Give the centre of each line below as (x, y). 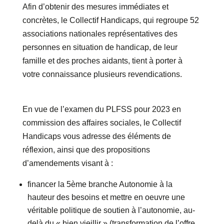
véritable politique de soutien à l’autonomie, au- (111, 210)
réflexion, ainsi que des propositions (86, 150)
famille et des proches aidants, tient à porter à (102, 61)
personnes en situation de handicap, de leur (100, 47)
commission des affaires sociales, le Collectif (101, 123)
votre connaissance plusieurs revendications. (102, 74)
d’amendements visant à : (67, 163)
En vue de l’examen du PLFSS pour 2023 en (101, 109)
